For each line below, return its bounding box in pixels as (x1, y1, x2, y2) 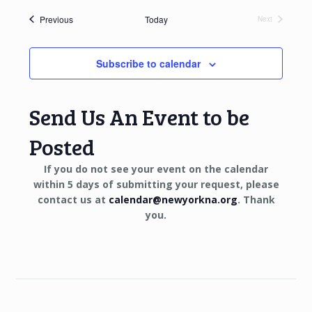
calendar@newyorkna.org (108, 192, 237, 206)
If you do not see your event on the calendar (44, 162, 268, 175)
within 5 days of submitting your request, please (33, 177, 279, 191)
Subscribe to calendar (96, 56, 201, 70)
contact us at (37, 192, 109, 206)
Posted (29, 131, 95, 162)
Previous (40, 13, 74, 25)
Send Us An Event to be (29, 101, 250, 132)
